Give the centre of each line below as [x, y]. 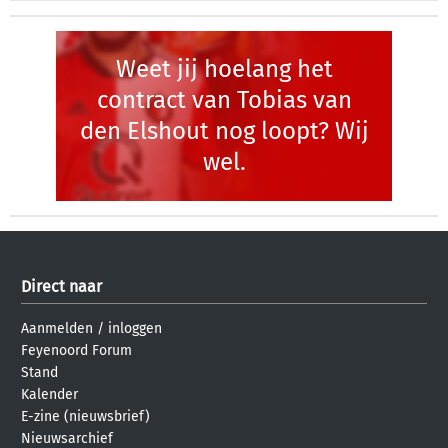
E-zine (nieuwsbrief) [85, 416]
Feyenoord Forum [76, 350]
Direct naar [61, 286]
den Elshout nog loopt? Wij [224, 131]
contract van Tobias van [224, 100]
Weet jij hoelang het [224, 69]
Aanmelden [57, 328]
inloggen [135, 328]
